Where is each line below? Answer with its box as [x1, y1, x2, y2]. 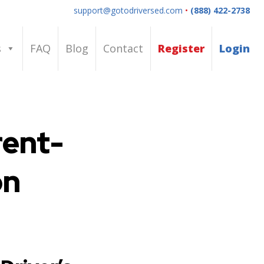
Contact [103, 41, 143, 55]
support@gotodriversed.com [74, 5, 183, 16]
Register [158, 41, 204, 55]
